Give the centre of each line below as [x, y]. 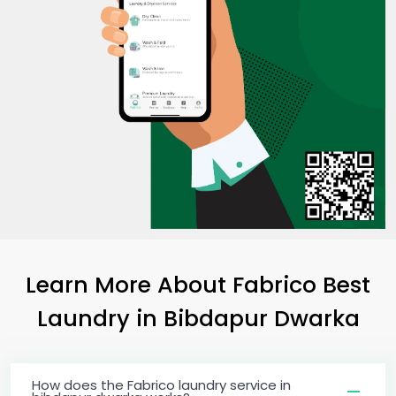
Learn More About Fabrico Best [198, 284]
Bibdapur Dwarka [261, 318]
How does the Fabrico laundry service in [161, 385]
